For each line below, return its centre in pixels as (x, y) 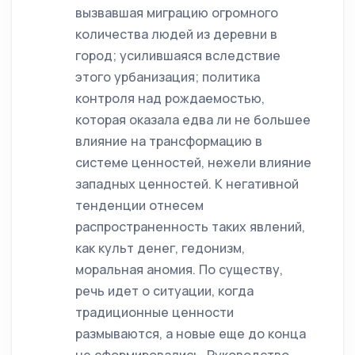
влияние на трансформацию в (169, 141)
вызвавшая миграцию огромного (177, 13)
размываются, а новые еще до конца (191, 334)
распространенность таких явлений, (190, 227)
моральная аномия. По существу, (179, 269)
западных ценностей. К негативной (187, 184)
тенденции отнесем (139, 205)
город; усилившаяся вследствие (178, 55)
